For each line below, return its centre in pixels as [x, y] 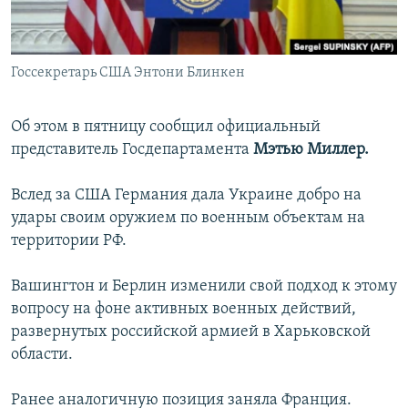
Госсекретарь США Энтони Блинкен [128, 73]
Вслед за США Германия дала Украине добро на [186, 196]
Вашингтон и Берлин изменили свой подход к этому [204, 287]
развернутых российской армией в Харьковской [191, 332]
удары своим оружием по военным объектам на [188, 219]
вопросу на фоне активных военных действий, [184, 310]
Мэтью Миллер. [311, 150]
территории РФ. [69, 241]
